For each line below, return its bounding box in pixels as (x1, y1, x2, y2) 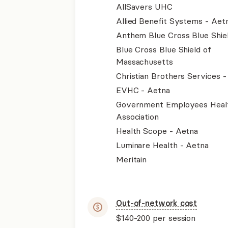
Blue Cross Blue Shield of (116, 44, 211, 54)
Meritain (116, 154, 147, 164)
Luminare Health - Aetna (116, 140, 209, 150)
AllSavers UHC (116, 2, 173, 12)
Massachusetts (116, 56, 173, 67)
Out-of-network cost (116, 198, 197, 208)
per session (150, 213, 196, 223)
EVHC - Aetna (116, 85, 170, 95)
